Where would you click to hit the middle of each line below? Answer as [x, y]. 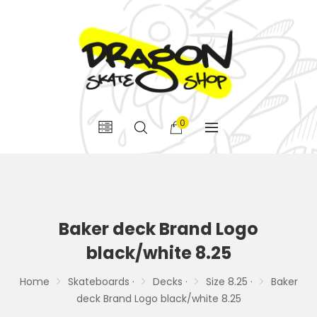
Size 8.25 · [229, 282]
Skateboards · [101, 282]
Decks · [170, 282]
